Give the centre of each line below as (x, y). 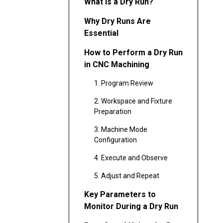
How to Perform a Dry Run (133, 52)
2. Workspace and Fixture (133, 101)
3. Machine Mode (121, 129)
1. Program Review (124, 83)
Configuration (115, 140)
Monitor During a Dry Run (131, 206)
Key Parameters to (120, 194)
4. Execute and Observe (131, 158)
